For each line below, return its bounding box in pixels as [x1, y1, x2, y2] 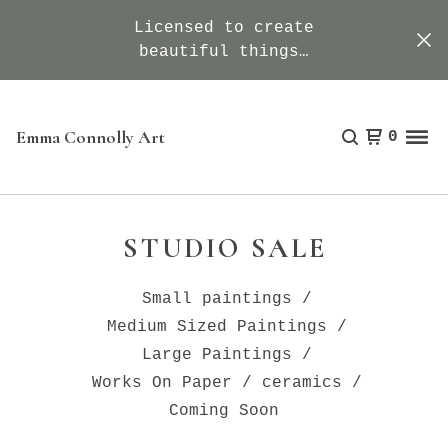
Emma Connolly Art [16, 126, 165, 148]
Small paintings [142, 290, 292, 308]
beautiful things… [139, 43, 309, 61]
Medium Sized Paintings [107, 318, 327, 336]
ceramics [262, 374, 342, 392]
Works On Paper [92, 374, 232, 392]
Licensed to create [134, 19, 314, 37]
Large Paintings [142, 346, 292, 364]
